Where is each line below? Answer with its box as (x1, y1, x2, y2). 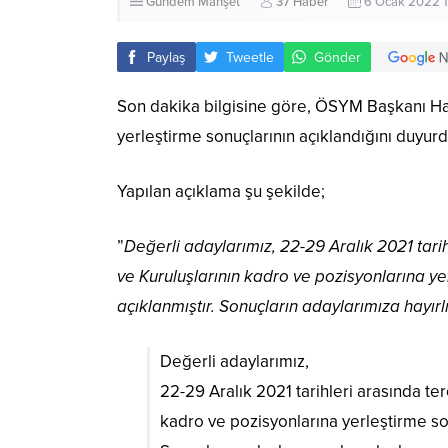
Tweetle (226, 48, 274, 66)
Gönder (314, 48, 361, 66)
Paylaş (147, 48, 186, 66)
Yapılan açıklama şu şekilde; (117, 181, 325, 203)
